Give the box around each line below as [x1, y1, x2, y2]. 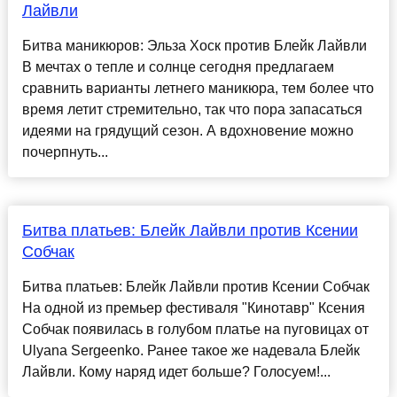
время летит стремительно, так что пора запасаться [21, 102, 362, 118]
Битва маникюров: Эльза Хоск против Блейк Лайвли [21, 38, 367, 54]
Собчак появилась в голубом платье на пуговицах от [21, 322, 369, 338]
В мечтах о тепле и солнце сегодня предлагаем [21, 59, 334, 75]
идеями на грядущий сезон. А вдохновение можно [21, 123, 354, 139]
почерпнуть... [21, 144, 108, 160]
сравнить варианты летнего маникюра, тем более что [21, 81, 374, 97]
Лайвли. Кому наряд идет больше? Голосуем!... [21, 364, 331, 380]
